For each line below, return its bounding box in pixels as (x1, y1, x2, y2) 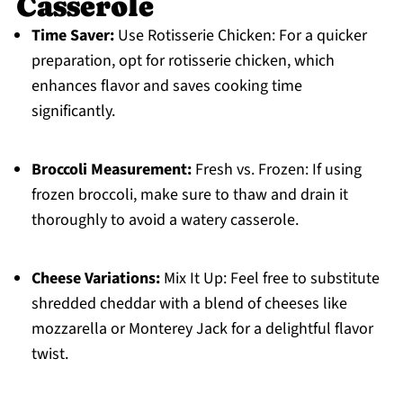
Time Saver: (31, 24, 114, 48)
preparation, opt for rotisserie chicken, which (31, 49, 335, 73)
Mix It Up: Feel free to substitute (159, 267, 380, 291)
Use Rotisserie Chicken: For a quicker (113, 24, 367, 48)
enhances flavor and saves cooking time (31, 75, 302, 98)
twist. (31, 343, 68, 366)
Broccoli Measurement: (31, 158, 192, 182)
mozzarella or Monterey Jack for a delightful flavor (31, 318, 373, 341)
